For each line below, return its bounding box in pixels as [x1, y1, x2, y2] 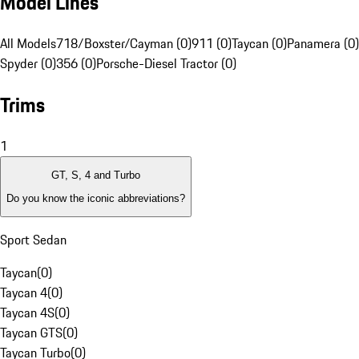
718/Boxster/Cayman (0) [56, 34, 192, 54]
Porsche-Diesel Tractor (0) [96, 54, 236, 74]
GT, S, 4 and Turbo [51, 169, 140, 182]
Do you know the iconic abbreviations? [6, 192, 185, 204]
